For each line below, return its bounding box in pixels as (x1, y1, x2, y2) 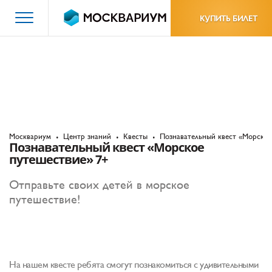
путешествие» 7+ (9, 151, 107, 168)
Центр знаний (63, 132, 111, 141)
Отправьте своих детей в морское (9, 178, 189, 192)
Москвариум (9, 132, 51, 141)
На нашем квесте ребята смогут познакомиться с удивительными (9, 259, 259, 270)
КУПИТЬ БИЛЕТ (200, 14, 257, 23)
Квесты (123, 132, 148, 141)
